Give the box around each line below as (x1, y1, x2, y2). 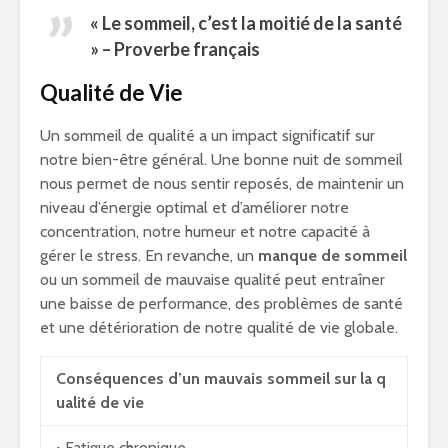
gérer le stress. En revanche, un (40, 246, 258, 266)
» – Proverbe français (90, 38, 260, 61)
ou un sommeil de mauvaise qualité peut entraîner (40, 270, 385, 290)
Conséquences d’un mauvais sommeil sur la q (56, 369, 386, 389)
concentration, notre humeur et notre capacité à (40, 222, 370, 242)
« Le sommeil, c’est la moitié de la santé (90, 12, 402, 35)
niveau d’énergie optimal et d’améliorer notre (40, 198, 349, 218)
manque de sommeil (258, 246, 407, 266)
